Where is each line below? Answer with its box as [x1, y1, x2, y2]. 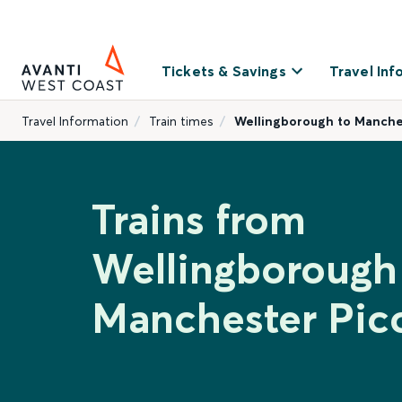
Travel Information [22, 113, 128, 129]
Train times [149, 113, 214, 129]
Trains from [92, 194, 306, 245]
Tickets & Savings [162, 62, 286, 80]
